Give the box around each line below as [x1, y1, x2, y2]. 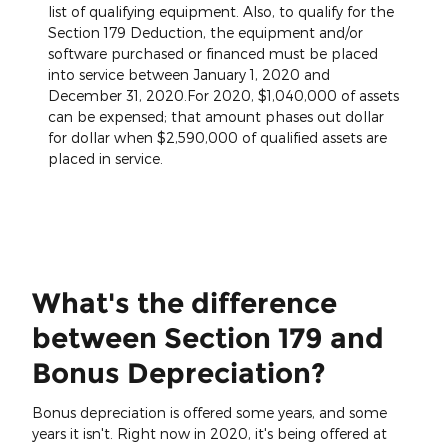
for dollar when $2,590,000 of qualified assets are [48, 129, 387, 147]
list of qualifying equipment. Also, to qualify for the [48, 3, 394, 21]
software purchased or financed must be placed [48, 45, 378, 63]
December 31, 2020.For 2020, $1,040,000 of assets [48, 87, 399, 105]
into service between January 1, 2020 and [48, 66, 330, 84]
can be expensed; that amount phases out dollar [48, 108, 384, 126]
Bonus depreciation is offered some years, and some [32, 403, 387, 421]
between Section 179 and [32, 321, 384, 356]
